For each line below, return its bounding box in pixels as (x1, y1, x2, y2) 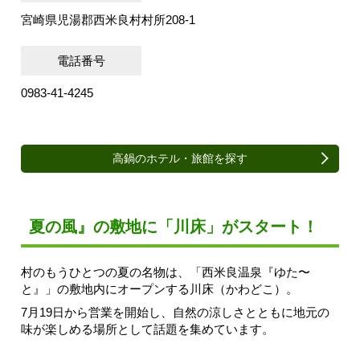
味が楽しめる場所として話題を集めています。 (21, 321, 274, 336)
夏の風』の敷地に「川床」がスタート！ (29, 217, 318, 235)
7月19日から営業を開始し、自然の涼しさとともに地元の (21, 305, 329, 319)
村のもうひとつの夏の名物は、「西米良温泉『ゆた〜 (21, 264, 310, 279)
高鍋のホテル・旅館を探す (112, 151, 247, 165)
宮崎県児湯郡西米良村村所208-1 (21, 12, 195, 27)
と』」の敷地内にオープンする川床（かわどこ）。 (21, 281, 298, 296)
